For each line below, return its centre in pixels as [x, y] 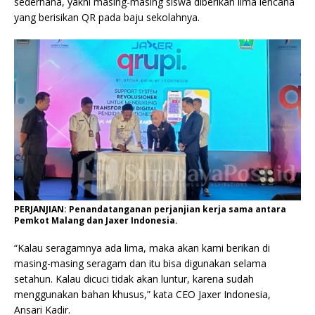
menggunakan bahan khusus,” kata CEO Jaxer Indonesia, [142, 295]
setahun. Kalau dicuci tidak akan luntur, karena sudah [134, 279]
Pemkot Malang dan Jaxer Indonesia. [96, 221]
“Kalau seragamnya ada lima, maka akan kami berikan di [142, 248]
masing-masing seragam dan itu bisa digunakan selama [140, 264]
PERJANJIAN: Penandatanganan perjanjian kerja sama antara [150, 210]
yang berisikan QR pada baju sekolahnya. [107, 18]
